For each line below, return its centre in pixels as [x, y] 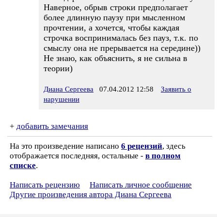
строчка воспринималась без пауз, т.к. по [121, 38]
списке [23, 165]
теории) [58, 68]
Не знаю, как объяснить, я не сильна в [116, 58]
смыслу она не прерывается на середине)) [122, 48]
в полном [163, 156]
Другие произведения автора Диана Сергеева [91, 194]
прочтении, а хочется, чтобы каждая [111, 28]
